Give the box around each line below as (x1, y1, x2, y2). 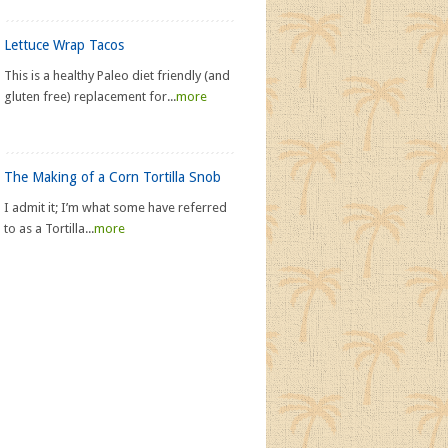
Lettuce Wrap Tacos (4, 37, 124, 53)
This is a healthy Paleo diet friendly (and (4, 68, 230, 83)
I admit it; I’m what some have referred (4, 200, 227, 215)
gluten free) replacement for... (4, 89, 176, 104)
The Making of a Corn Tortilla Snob (4, 169, 221, 185)
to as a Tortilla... (4, 221, 94, 236)
